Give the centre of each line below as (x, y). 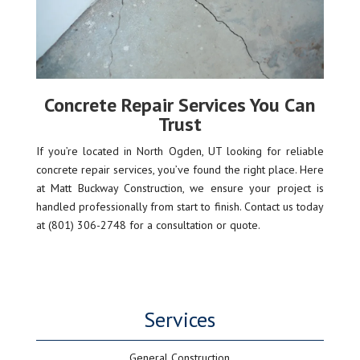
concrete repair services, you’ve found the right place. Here (180, 170)
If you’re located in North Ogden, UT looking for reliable (180, 151)
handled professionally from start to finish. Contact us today (180, 207)
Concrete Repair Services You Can (180, 105)
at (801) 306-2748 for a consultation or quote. (148, 225)
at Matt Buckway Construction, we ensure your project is (180, 188)
